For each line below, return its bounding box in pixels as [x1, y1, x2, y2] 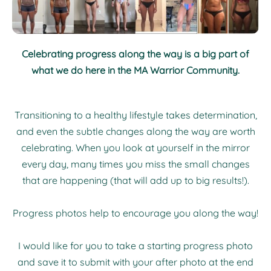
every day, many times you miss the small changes [21, 158, 250, 171]
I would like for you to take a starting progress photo [18, 240, 253, 252]
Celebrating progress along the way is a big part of [22, 48, 249, 60]
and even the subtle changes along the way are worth [16, 125, 255, 138]
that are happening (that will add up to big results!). [22, 174, 249, 187]
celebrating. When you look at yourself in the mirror [21, 142, 250, 154]
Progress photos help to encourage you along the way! [13, 207, 258, 220]
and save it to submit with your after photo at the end [18, 256, 253, 269]
